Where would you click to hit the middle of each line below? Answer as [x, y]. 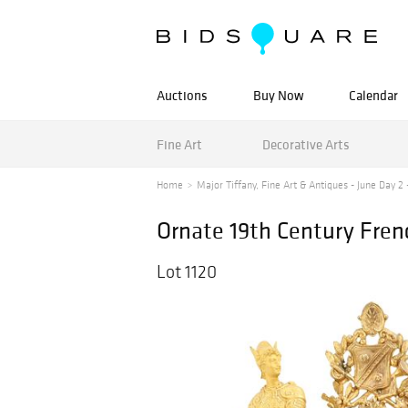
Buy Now [278, 95]
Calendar [373, 95]
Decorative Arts [306, 144]
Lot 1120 [187, 271]
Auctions [182, 95]
